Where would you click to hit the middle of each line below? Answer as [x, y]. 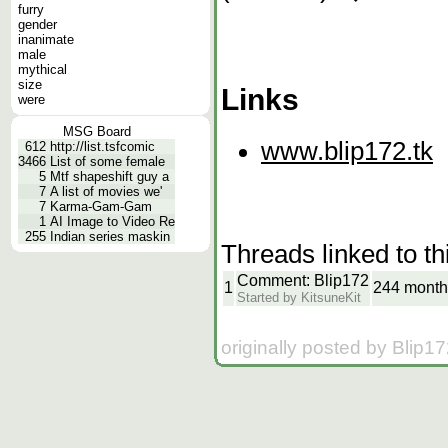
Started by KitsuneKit [299, 297]
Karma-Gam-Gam [101, 206]
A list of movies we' [106, 191]
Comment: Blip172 [303, 280]
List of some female [107, 161]
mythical [42, 69]
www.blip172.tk [347, 150]
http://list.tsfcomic [102, 146]
